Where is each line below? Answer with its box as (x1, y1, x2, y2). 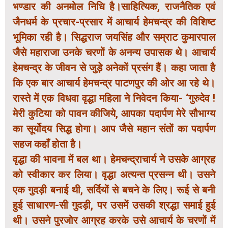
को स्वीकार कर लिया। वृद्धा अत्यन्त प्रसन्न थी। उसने (13, 168, 215, 181)
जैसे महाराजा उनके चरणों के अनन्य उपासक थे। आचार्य (13, 46, 215, 59)
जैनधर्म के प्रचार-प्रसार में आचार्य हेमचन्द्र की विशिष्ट (13, 16, 215, 28)
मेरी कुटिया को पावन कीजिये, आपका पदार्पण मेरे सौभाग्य (13, 107, 215, 120)
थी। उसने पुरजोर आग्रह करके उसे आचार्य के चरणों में (13, 214, 215, 227)
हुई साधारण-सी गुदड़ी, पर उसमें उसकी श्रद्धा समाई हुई (13, 199, 215, 212)
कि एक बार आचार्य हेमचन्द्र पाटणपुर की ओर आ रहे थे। (13, 77, 215, 90)
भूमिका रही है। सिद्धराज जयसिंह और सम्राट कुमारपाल (13, 31, 215, 44)
